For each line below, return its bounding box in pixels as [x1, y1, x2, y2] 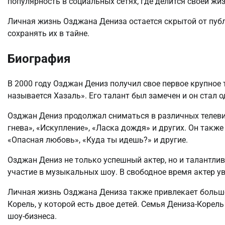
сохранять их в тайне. [8, 29, 89, 39]
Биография [8, 52, 70, 66]
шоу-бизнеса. [8, 211, 57, 221]
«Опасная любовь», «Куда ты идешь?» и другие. [8, 135, 188, 145]
